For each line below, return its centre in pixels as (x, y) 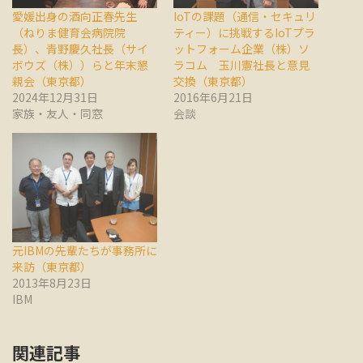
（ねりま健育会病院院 (69, 33)
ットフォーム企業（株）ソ (241, 49)
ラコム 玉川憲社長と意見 (241, 65)
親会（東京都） (52, 81)
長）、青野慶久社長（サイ (80, 49)
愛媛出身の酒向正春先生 (75, 17)
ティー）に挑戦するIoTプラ (244, 33)
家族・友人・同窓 (58, 114)
